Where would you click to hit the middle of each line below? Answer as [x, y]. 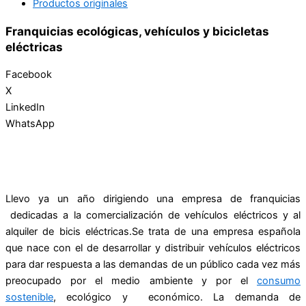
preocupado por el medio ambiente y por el [131, 281]
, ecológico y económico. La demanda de [177, 297]
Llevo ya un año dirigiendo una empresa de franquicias [153, 199]
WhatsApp [30, 123]
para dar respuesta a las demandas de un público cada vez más [153, 265]
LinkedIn [25, 107]
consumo [279, 281]
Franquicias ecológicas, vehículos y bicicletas [137, 31]
